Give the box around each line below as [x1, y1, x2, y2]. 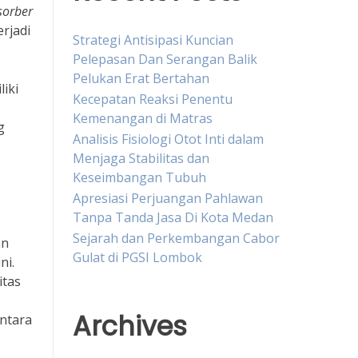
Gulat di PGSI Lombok [73, 248, 202, 266]
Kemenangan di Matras [73, 109, 213, 127]
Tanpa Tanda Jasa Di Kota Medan [73, 208, 273, 226]
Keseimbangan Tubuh [73, 168, 206, 186]
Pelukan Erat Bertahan [73, 69, 209, 87]
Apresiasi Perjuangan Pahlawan [73, 189, 263, 207]
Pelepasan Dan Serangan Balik [73, 50, 257, 68]
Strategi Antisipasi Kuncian [73, 30, 233, 49]
